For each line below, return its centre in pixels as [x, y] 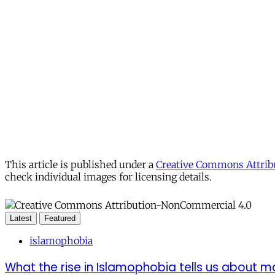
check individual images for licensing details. [108, 176]
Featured [60, 218]
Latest [21, 218]
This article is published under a [80, 164]
